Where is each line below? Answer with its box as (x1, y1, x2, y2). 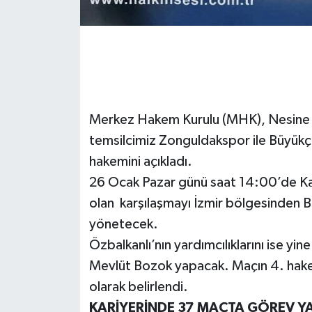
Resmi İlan (37, 275, 95, 287)
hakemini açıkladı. (88, 154, 201, 169)
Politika (37, 240, 82, 251)
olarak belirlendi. (88, 279, 188, 294)
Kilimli (37, 133, 73, 145)
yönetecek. (88, 217, 158, 231)
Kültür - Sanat (37, 169, 118, 180)
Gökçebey (37, 26, 97, 38)
